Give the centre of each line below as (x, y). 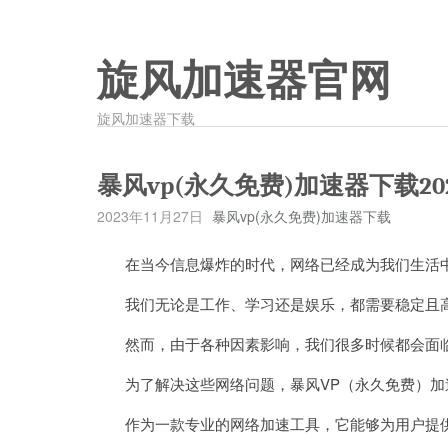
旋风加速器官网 (244, 81)
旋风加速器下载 (146, 118)
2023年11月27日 (150, 216)
